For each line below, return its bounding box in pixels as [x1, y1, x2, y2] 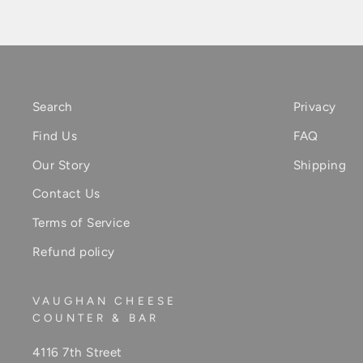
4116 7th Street [32, 344, 122, 360]
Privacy [293, 99, 336, 114]
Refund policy [32, 244, 115, 260]
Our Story [32, 156, 91, 173]
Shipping [293, 156, 347, 173]
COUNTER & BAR [32, 310, 159, 324]
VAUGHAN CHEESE [32, 293, 177, 307]
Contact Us [32, 186, 100, 202]
